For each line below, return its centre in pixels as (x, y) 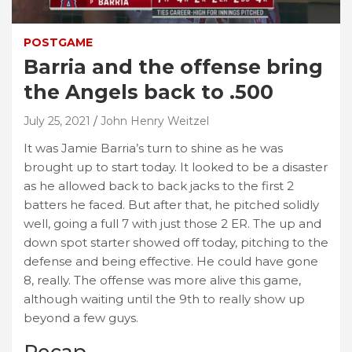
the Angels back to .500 (148, 92)
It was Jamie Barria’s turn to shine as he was (153, 148)
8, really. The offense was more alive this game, (162, 280)
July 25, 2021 (57, 121)
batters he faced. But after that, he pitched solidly (171, 204)
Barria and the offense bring (173, 66)
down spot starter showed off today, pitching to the (176, 242)
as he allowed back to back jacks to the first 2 (159, 185)
